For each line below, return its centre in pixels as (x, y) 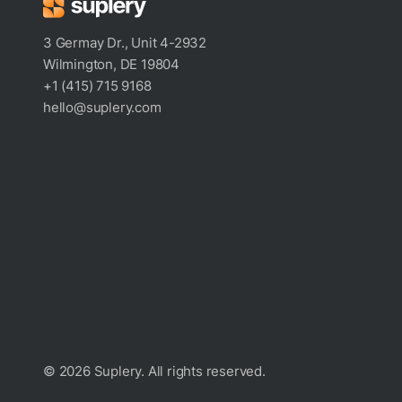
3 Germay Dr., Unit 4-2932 (125, 43)
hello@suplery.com (102, 107)
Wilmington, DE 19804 (111, 64)
